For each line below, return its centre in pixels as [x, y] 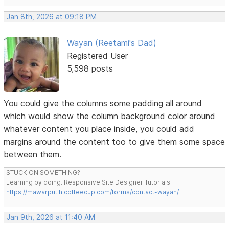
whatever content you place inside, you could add [99, 129]
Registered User [97, 55]
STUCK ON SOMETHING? [43, 172]
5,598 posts [90, 68]
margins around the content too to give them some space [114, 141]
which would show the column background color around [110, 116]
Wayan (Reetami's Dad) [111, 43]
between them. [33, 154]
